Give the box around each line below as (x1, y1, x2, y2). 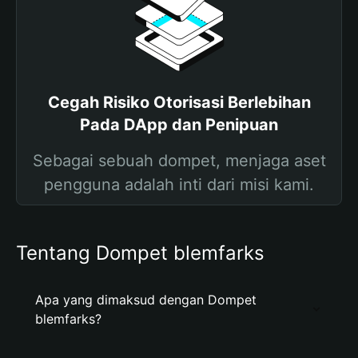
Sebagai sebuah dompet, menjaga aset (32, 151, 326, 170)
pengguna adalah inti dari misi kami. (44, 175, 314, 194)
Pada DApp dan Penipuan (80, 115, 278, 134)
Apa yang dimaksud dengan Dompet (35, 292, 257, 308)
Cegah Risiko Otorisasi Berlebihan (47, 93, 311, 112)
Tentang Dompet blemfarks (16, 241, 265, 265)
